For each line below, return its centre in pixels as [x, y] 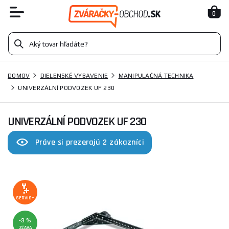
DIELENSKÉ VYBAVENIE [74, 76]
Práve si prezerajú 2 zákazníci [90, 142]
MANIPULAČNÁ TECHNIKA [156, 76]
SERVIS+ [25, 198]
